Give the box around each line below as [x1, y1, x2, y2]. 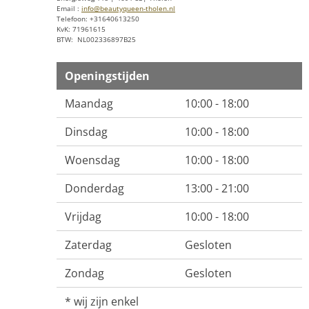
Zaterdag [65, 237, 112, 253]
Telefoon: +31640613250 [57, 14, 139, 24]
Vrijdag [65, 209, 101, 225]
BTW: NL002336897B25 [57, 34, 136, 45]
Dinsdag [65, 124, 108, 140]
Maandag [65, 96, 113, 112]
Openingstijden [65, 68, 150, 84]
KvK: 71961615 [57, 24, 106, 34]
